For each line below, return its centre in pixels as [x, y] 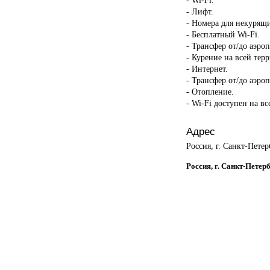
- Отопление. [210, 91]
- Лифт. [199, 11]
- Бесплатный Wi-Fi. [223, 34]
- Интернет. [207, 68]
